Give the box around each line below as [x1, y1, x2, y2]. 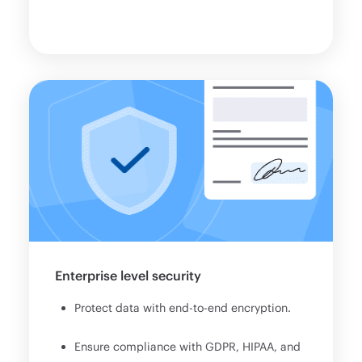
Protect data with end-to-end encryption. [74, 300, 292, 314]
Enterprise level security [55, 267, 202, 283]
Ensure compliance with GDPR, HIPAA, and [74, 339, 301, 353]
